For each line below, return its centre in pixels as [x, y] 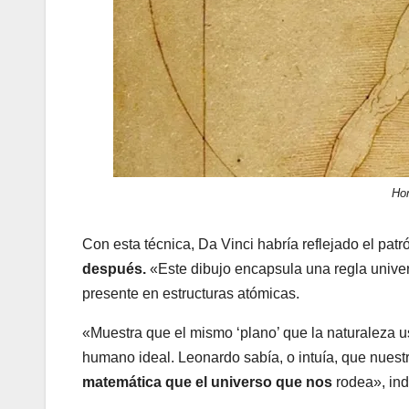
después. [114, 269]
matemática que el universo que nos [207, 383]
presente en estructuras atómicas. [191, 294]
